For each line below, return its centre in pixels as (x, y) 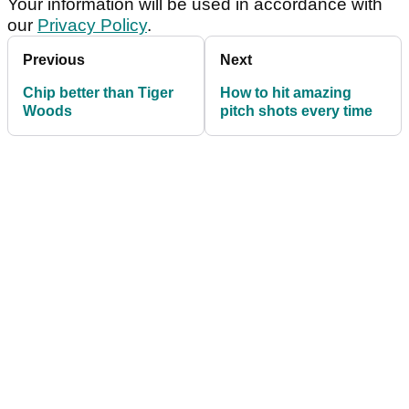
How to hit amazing (286, 93)
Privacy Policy (92, 26)
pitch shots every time (296, 111)
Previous (54, 60)
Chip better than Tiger (98, 93)
